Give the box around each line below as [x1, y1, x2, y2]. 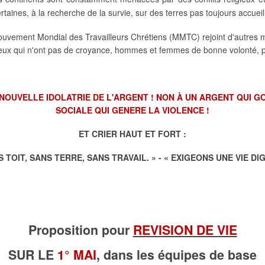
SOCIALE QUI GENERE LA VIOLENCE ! [56, 104, 209, 117]
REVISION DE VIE [132, 221, 237, 240]
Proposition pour [28, 221, 133, 240]
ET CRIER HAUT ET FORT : [79, 128, 186, 140]
